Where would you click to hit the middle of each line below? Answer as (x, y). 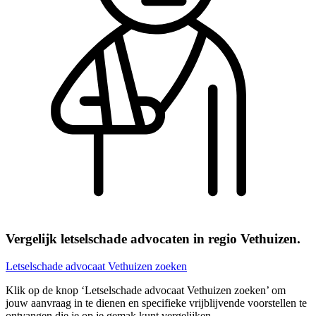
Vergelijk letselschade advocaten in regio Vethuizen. (153, 238)
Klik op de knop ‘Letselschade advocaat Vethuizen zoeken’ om (146, 290)
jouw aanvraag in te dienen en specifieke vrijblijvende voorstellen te (156, 303)
